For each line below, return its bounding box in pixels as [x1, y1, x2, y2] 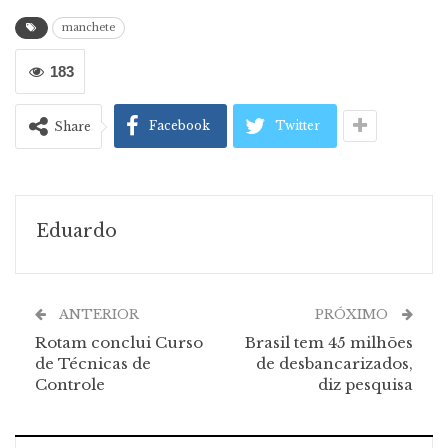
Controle [35, 375, 105, 394]
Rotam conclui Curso [35, 333, 203, 352]
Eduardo [36, 220, 117, 242]
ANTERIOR [56, 306, 139, 323]
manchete [62, 21, 115, 34]
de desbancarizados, [256, 354, 413, 373]
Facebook [149, 118, 210, 133]
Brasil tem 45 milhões [245, 333, 413, 352]
